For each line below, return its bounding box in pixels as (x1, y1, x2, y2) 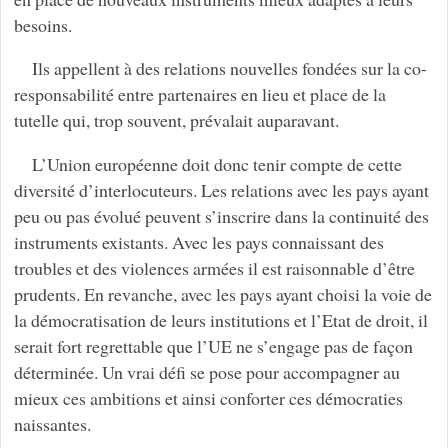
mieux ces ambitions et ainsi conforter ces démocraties (13, 386, 403, 411)
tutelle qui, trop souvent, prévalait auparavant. (13, 108, 339, 133)
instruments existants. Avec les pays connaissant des (13, 230, 384, 255)
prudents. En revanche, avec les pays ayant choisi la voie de (13, 282, 432, 307)
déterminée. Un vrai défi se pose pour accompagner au (13, 360, 400, 385)
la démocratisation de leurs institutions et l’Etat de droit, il (13, 308, 428, 333)
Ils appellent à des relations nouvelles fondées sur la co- (31, 56, 427, 81)
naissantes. (13, 412, 91, 437)
